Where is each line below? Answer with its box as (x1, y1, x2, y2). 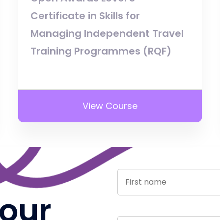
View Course (82, 99, 137, 112)
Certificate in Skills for (30, 8, 140, 23)
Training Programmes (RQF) (30, 44, 172, 58)
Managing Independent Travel (30, 26, 184, 40)
